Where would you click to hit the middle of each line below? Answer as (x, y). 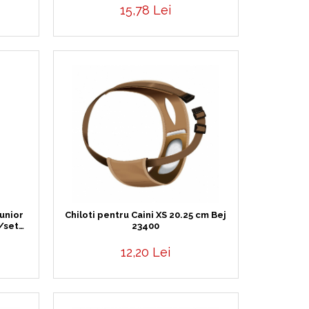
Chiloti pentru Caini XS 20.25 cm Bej (146, 215)
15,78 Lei (146, 10)
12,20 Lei (146, 252)
